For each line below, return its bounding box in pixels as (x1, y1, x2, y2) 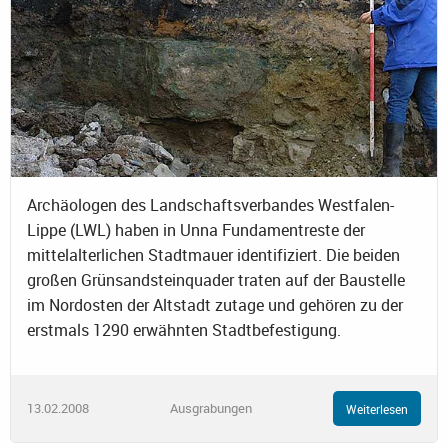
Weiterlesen (346, 400, 408, 417)
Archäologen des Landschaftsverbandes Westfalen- (27, 194, 394, 217)
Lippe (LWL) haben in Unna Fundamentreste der (27, 219, 365, 242)
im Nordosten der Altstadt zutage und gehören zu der (27, 294, 403, 317)
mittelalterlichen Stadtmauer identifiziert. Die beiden (27, 244, 400, 267)
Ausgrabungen (170, 399, 252, 418)
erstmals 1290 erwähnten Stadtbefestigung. (27, 319, 341, 342)
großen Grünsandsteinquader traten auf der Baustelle (27, 269, 405, 292)
